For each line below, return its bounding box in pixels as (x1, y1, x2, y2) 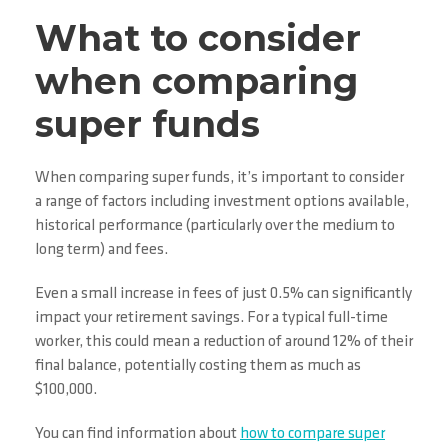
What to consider (35, 16, 361, 61)
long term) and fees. (35, 242, 168, 259)
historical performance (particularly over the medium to (35, 218, 395, 235)
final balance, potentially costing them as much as (35, 358, 361, 375)
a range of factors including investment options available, (35, 194, 409, 211)
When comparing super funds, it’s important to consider (35, 170, 404, 187)
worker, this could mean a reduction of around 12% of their (35, 334, 413, 351)
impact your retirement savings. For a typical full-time (35, 310, 388, 327)
